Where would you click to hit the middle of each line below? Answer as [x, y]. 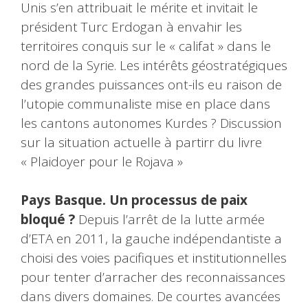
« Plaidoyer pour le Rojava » [102, 161]
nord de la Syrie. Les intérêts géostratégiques [154, 65]
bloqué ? [48, 220]
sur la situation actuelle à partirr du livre [141, 142]
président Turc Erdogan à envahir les [131, 26]
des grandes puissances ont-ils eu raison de [151, 84]
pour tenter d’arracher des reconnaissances [153, 277]
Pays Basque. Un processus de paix [134, 200]
